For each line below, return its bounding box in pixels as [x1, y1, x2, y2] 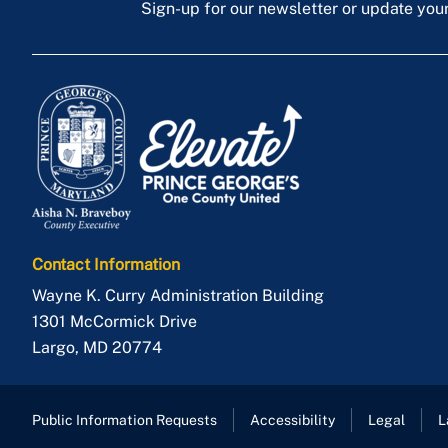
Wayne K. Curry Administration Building [32, 286, 324, 306]
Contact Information [32, 255, 180, 275]
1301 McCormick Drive [32, 312, 197, 332]
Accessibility [250, 412, 335, 429]
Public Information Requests [32, 412, 217, 429]
